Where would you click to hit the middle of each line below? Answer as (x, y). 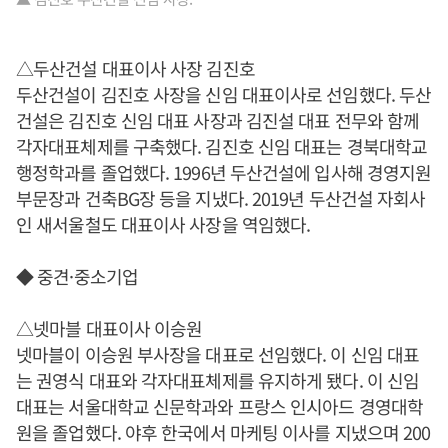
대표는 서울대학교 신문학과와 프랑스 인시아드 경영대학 (219, 406)
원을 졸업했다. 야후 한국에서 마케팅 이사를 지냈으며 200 (223, 432)
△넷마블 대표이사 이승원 (109, 328)
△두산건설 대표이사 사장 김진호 (135, 68)
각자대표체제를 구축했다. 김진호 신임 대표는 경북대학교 (221, 146)
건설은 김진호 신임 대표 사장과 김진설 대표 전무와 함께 (218, 120)
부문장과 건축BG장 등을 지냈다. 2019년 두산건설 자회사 (221, 198)
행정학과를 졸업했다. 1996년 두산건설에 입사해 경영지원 (224, 172)
